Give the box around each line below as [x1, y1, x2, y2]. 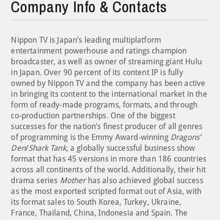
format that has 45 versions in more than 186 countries [11, 154, 207, 164]
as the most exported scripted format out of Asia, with [11, 186, 202, 196]
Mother [59, 175, 86, 185]
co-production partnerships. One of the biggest [11, 110, 175, 120]
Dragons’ [170, 132, 201, 142]
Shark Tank [28, 143, 66, 153]
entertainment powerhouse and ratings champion [11, 46, 187, 55]
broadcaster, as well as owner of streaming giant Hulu [11, 56, 202, 66]
